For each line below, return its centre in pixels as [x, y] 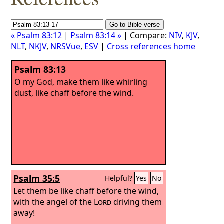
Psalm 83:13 [40, 69]
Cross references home [151, 46]
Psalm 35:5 [37, 178]
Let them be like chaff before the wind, [86, 191]
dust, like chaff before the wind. [74, 93]
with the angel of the [54, 202]
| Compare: [145, 35]
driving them [137, 202]
